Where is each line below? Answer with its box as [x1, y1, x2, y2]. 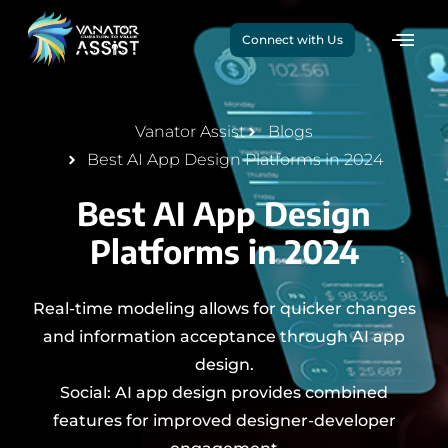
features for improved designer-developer [52, 411, 396, 431]
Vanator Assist [135, 122, 246, 142]
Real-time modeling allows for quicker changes [32, 299, 416, 319]
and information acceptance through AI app [43, 327, 405, 347]
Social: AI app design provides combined [60, 383, 388, 403]
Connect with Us [242, 32, 344, 48]
